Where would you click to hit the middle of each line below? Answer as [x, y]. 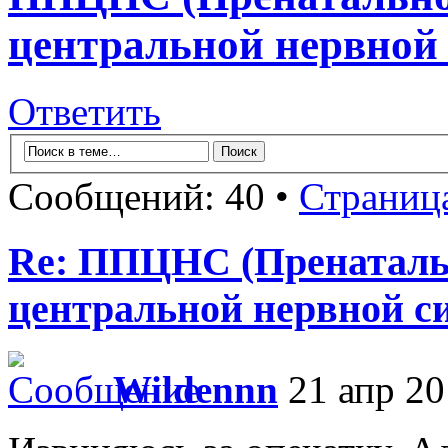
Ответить [84, 111]
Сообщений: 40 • [153, 197]
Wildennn [195, 389]
